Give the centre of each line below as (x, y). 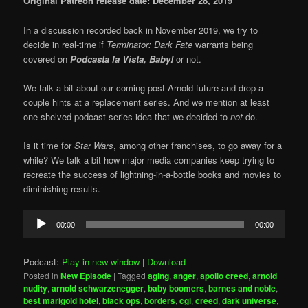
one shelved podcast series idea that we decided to (127, 116)
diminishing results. (62, 188)
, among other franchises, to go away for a (198, 145)
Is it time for (49, 145)
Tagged (132, 275)
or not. (189, 58)
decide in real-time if (65, 44)
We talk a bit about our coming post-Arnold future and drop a (144, 87)
